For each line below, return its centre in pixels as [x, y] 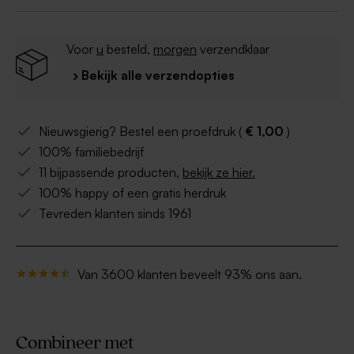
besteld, [128, 49]
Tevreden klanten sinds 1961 [115, 214]
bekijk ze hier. [219, 173]
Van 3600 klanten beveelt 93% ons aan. [190, 275]
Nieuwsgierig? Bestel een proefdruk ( [142, 132]
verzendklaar [233, 49]
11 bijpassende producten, [111, 173]
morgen [175, 49]
